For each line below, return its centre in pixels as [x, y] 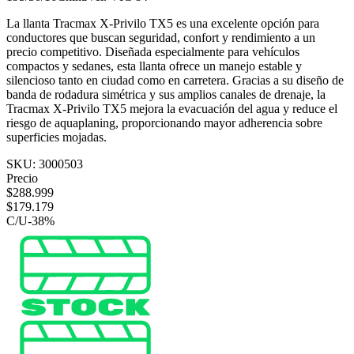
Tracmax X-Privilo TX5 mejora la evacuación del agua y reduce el [172, 108]
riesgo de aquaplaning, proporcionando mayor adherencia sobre [164, 122]
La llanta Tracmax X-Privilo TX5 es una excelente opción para [163, 23]
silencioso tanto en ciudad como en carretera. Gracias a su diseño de [175, 80]
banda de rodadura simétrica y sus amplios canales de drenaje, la [166, 94]
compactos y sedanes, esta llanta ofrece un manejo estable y [154, 66]
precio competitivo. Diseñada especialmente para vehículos [153, 51]
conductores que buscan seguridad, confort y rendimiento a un [161, 37]
